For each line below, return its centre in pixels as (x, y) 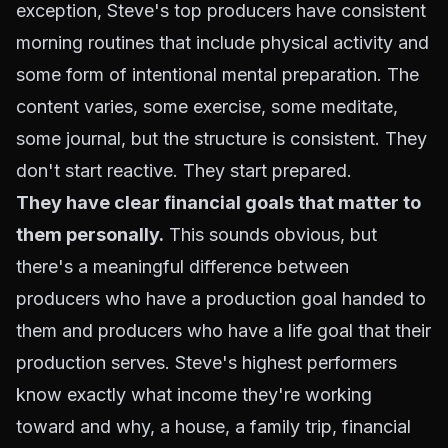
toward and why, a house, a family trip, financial (213, 426)
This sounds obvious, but (270, 234)
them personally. (90, 234)
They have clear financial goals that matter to (218, 202)
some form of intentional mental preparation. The (217, 74)
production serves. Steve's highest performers (206, 362)
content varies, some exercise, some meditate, (207, 106)
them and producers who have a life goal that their (223, 330)
